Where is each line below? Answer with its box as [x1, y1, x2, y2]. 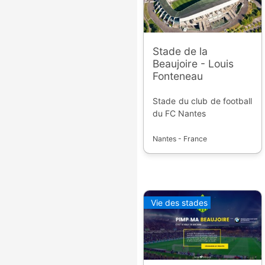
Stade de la [153, 44, 208, 57]
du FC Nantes [153, 108, 206, 118]
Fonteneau [153, 69, 203, 82]
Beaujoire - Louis [153, 57, 234, 70]
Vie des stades [150, 197, 208, 208]
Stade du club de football [153, 95, 253, 106]
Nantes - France [153, 134, 208, 143]
